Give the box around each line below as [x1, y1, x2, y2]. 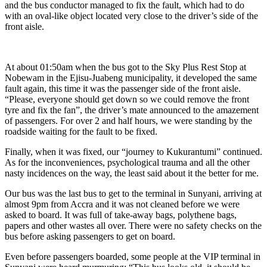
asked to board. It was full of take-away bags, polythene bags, [5, 210, 237, 221]
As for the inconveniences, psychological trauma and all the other [5, 157, 250, 168]
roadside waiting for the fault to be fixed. [5, 126, 157, 137]
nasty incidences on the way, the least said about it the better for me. [5, 168, 259, 179]
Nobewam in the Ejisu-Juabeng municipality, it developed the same [5, 73, 257, 83]
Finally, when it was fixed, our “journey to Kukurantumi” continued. [5, 147, 262, 157]
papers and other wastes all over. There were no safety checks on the [5, 221, 262, 231]
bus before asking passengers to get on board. [5, 231, 175, 242]
